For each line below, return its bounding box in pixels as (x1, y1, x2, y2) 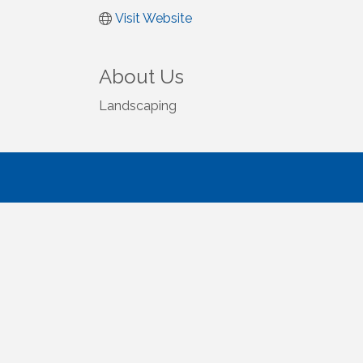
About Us (99, 65, 184, 89)
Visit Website (115, 11, 192, 27)
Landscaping (99, 98, 177, 114)
